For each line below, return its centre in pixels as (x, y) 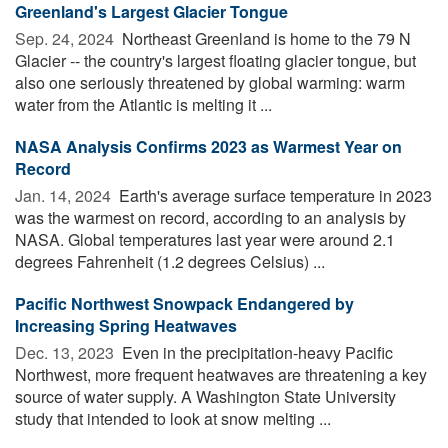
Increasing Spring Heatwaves (126, 325)
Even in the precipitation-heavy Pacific (255, 352)
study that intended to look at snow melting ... (173, 418)
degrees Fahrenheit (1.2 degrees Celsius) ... (170, 261)
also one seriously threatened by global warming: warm (210, 82)
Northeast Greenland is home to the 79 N (264, 38)
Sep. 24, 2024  (66, 38)
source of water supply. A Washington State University (205, 396)
